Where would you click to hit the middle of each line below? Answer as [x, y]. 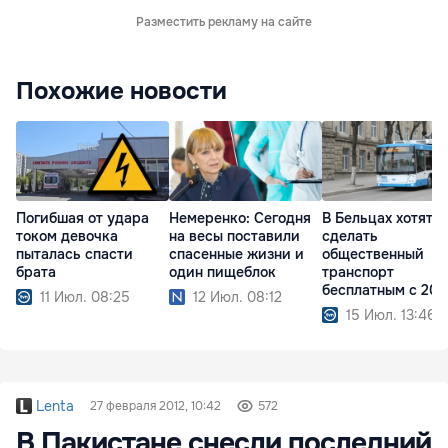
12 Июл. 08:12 [237, 297]
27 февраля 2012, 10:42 [155, 406]
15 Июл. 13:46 [391, 315]
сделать [350, 236]
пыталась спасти [74, 254]
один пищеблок [222, 272]
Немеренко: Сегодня [240, 218]
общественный [373, 254]
